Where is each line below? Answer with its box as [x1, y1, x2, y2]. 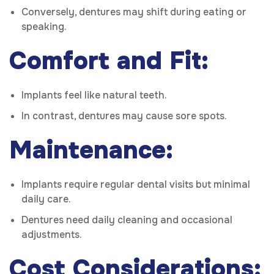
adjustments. [21, 228, 82, 242]
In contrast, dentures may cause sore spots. [21, 109, 227, 123]
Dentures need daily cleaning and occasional [21, 213, 232, 227]
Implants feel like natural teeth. [21, 89, 167, 102]
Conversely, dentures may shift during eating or [21, 6, 246, 19]
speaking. [21, 20, 67, 34]
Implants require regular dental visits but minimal [21, 178, 250, 191]
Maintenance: [9, 135, 173, 166]
